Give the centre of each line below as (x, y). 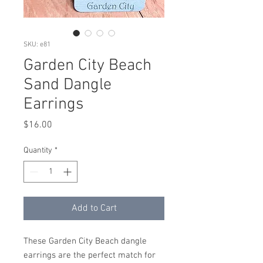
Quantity (38, 151)
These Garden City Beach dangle (85, 241)
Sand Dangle (68, 85)
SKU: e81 (37, 45)
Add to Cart (94, 208)
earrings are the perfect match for (90, 255)
